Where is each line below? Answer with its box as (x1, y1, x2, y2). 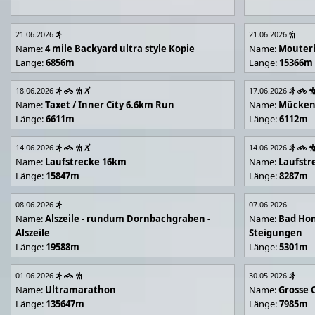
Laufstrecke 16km (45, 155, 127, 169)
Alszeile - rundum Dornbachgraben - (45, 212, 211, 225)
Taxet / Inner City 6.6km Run (45, 98, 175, 112)
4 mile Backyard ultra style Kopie (45, 41, 195, 55)
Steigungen (249, 226, 303, 239)
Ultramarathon (45, 283, 117, 296)
